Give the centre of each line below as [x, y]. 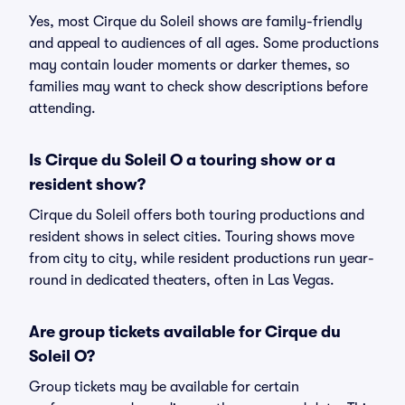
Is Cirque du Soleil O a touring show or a [182, 160]
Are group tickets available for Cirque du [185, 332]
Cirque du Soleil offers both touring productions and [197, 215]
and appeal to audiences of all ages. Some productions [204, 43]
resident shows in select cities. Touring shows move [192, 237]
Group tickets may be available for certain [164, 387]
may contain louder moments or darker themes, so [189, 65]
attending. [62, 108]
